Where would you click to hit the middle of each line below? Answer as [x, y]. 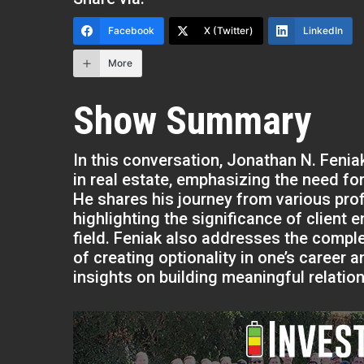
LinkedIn [323, 30]
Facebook [132, 30]
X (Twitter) [229, 30]
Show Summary [193, 121]
